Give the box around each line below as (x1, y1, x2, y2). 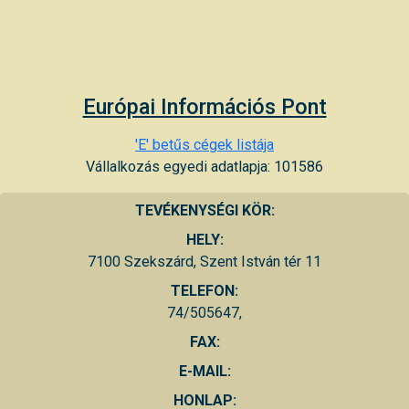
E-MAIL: (178, 362, 231, 380)
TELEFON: (171, 281, 238, 299)
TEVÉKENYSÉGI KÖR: (134, 201, 275, 219)
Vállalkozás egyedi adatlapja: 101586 (86, 157, 323, 175)
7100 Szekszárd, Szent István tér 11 (88, 252, 321, 270)
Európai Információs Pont (82, 93, 327, 120)
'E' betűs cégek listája (135, 135, 274, 153)
